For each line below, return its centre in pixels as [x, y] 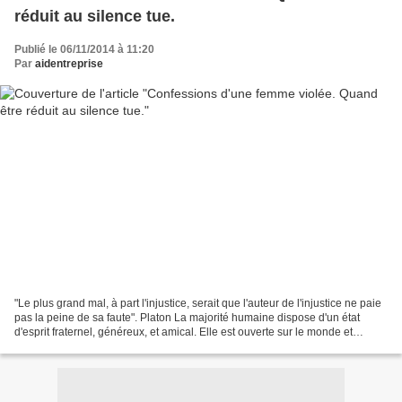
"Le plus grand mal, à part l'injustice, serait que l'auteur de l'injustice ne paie [198, 304]
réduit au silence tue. [95, 16]
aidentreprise [69, 63]
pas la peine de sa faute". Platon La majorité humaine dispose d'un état [187, 318]
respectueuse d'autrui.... [72, 347]
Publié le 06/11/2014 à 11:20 [84, 49]
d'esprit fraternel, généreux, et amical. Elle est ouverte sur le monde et [184, 332]
